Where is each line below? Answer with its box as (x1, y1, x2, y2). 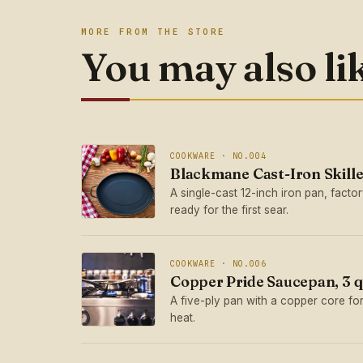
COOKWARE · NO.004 (170, 150, 267, 160)
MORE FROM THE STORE (81, 26, 226, 37)
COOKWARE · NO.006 (170, 258, 267, 268)
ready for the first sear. (170, 203, 288, 216)
